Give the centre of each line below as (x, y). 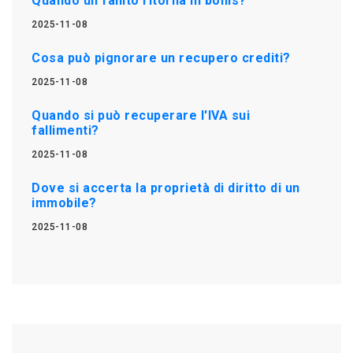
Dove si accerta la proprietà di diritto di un (166, 188)
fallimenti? (65, 130)
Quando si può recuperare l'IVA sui (141, 115)
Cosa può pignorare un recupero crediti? (161, 58)
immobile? (64, 203)
